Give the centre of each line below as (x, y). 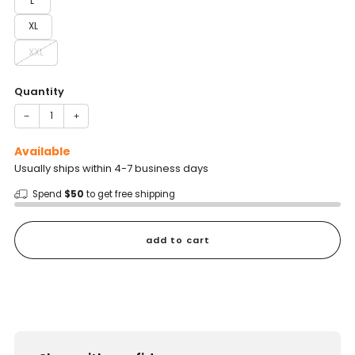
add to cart (177, 240)
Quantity (39, 91)
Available (42, 152)
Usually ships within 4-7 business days (111, 169)
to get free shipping (129, 195)
